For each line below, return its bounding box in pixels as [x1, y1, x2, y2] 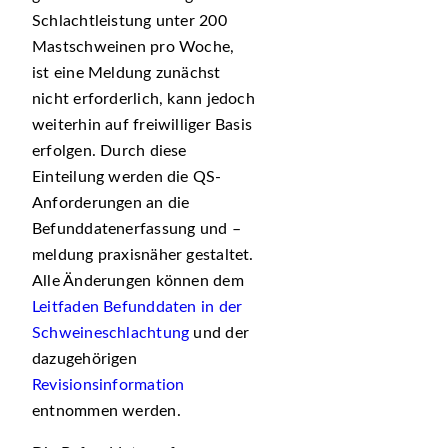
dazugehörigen [32, 351, 137, 367]
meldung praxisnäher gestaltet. [32, 247, 254, 263]
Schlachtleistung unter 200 [32, 13, 227, 29]
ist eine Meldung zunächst [32, 65, 221, 81]
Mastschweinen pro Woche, [32, 39, 235, 55]
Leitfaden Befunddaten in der [32, 299, 243, 315]
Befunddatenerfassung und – [32, 221, 241, 237]
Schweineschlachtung [32, 325, 190, 341]
